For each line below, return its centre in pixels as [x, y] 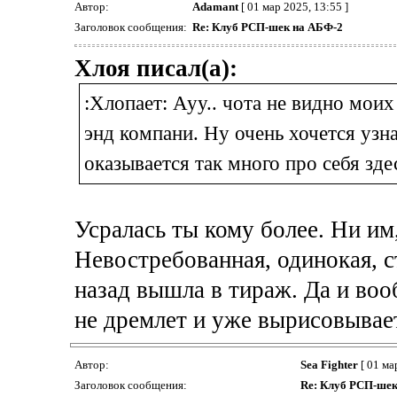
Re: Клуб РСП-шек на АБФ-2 [267, 27]
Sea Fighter [329, 364]
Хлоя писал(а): [156, 68]
